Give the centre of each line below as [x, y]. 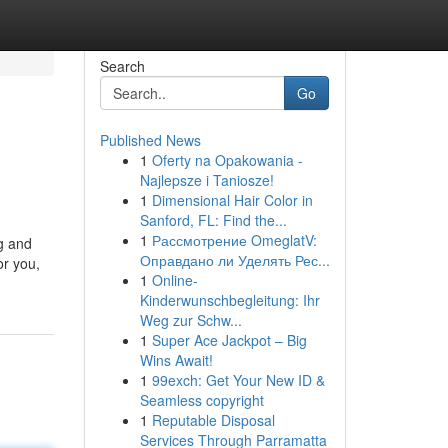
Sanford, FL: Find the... [213, 220]
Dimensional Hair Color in [232, 200]
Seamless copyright [201, 400]
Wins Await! [176, 360]
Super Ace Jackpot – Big [229, 340]
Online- [174, 280]
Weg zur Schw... [190, 320]
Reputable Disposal [213, 420]
